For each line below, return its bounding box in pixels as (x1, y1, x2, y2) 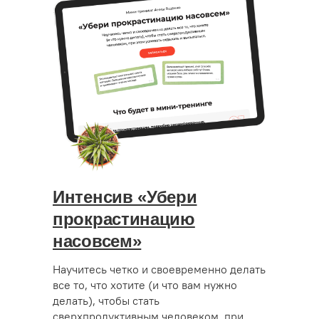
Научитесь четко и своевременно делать (53, 262, 266, 276)
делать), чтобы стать (53, 293, 159, 308)
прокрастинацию (53, 209, 195, 229)
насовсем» (53, 231, 142, 251)
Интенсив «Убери (53, 187, 197, 206)
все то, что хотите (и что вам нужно (53, 278, 237, 292)
